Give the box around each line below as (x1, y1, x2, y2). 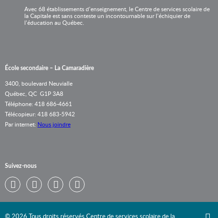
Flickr (80, 177, 94, 183)
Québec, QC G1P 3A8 (5, 91, 63, 97)
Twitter (16, 177, 34, 183)
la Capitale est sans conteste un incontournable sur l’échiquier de (24, 13, 190, 19)
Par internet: (5, 122, 37, 127)
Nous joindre (37, 122, 71, 127)
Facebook (37, 177, 62, 183)
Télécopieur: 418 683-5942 (5, 111, 75, 117)
